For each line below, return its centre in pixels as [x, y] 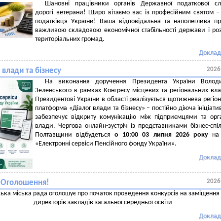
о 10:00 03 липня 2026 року [161, 135]
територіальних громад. [71, 39]
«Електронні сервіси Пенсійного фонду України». [107, 144]
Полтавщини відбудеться [75, 135]
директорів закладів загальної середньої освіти [103, 203]
